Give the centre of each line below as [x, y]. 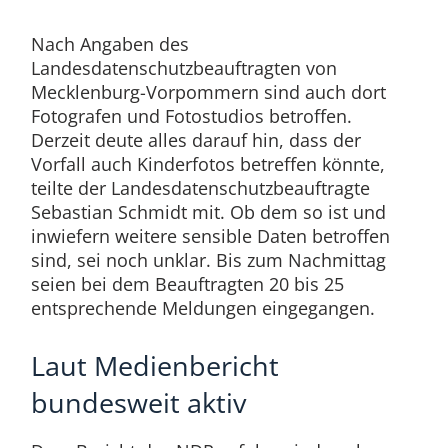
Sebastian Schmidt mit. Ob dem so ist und [208, 212]
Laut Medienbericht [154, 366]
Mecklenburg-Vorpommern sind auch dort [208, 92]
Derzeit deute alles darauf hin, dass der [195, 140]
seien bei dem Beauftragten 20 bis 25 [187, 284]
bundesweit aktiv [138, 403]
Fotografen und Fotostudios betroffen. [191, 116]
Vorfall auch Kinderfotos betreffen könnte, [207, 164]
